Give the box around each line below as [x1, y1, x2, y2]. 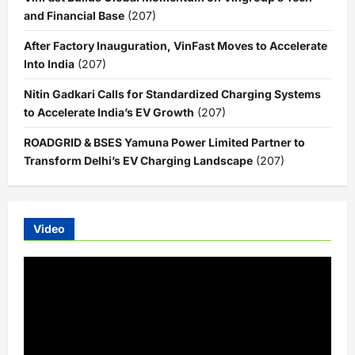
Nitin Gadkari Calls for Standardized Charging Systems [24, 87, 321, 101]
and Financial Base [24, 9, 124, 22]
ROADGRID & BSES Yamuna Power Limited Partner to [24, 136, 305, 149]
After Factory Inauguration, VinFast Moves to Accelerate [24, 39, 327, 52]
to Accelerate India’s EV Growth [24, 105, 194, 119]
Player [23, 276, 55, 291]
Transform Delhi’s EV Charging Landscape [24, 154, 253, 167]
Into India [24, 57, 74, 71]
